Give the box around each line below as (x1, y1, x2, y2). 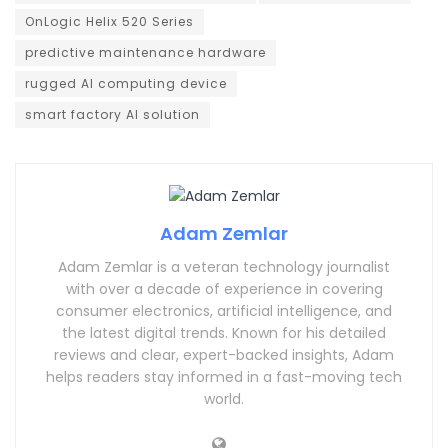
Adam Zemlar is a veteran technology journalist (58, 257, 390, 278)
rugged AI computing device (25, 74, 227, 92)
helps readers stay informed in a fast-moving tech (46, 367, 402, 388)
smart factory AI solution (25, 105, 200, 123)
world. (204, 389, 244, 410)
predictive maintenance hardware (25, 43, 266, 61)
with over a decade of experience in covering (65, 279, 383, 300)
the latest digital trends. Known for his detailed (62, 323, 386, 344)
